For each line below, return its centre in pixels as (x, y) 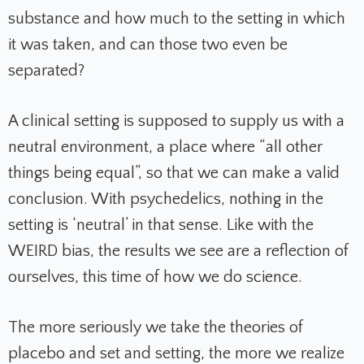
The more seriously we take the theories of (156, 328)
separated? (46, 71)
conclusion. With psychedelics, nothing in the (166, 199)
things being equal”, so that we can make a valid (174, 173)
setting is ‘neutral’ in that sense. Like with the (161, 225)
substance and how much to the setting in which (177, 19)
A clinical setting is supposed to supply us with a (176, 121)
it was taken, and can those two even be (148, 45)
